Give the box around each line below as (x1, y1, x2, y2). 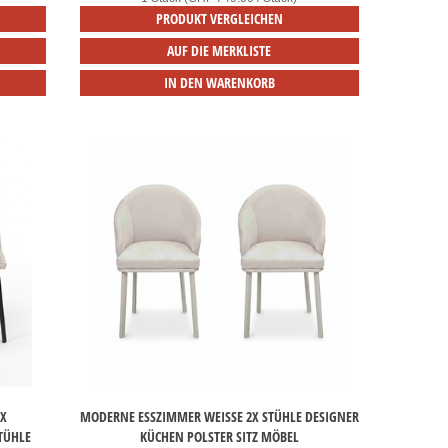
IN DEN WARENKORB (163, 73, 275, 93)
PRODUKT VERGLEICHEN (155, 9, 283, 29)
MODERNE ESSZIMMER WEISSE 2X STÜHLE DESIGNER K (79, 407, 359, 427)
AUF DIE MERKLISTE (167, 41, 272, 61)
